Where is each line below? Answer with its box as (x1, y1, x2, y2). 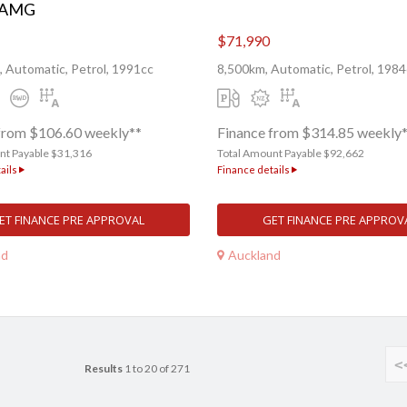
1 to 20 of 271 (123, 362, 190, 376)
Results (84, 362, 123, 376)
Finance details (217, 164, 292, 176)
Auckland (228, 246, 281, 263)
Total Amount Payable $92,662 (217, 146, 364, 161)
